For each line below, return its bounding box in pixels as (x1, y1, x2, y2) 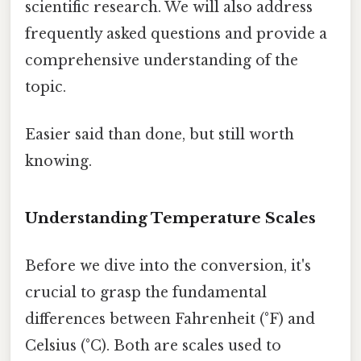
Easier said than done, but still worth (25, 126, 294, 144)
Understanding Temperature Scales (25, 208, 316, 227)
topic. (25, 77, 66, 96)
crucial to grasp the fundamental (25, 284, 267, 302)
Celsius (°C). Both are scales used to (25, 337, 281, 355)
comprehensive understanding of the (25, 51, 298, 69)
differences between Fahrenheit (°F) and (25, 310, 315, 329)
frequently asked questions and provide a (25, 24, 327, 43)
